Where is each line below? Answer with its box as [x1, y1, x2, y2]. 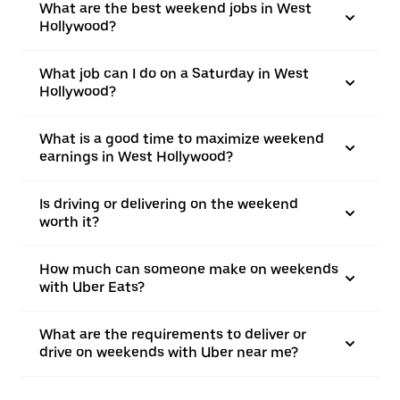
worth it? [39, 213, 99, 230]
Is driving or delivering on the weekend [39, 196, 298, 212]
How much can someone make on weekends [39, 261, 338, 278]
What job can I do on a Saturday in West [39, 65, 309, 82]
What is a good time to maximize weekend [39, 130, 324, 147]
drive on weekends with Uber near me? [39, 344, 298, 361]
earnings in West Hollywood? [39, 148, 233, 165]
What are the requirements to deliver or [39, 326, 306, 343]
